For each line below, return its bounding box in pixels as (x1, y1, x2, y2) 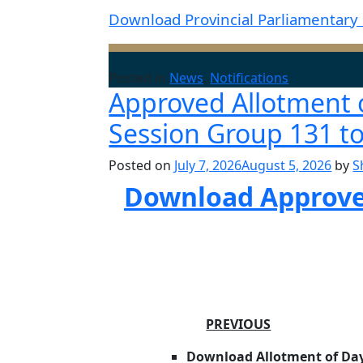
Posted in (109, 69, 170, 87)
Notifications (210, 69, 289, 87)
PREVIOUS (206, 315, 271, 333)
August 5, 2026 (241, 156, 332, 174)
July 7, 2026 (174, 156, 242, 174)
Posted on (109, 156, 175, 174)
